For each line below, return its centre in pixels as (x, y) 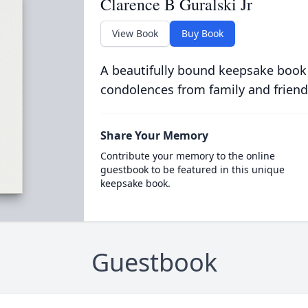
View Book (135, 33)
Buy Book (202, 33)
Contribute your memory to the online (187, 156)
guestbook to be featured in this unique (192, 169)
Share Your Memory (154, 135)
